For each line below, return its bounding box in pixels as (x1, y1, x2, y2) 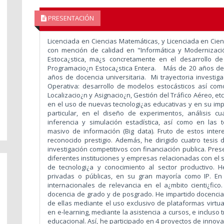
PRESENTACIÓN (46, 13, 94, 22)
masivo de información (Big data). (47, 126, 157, 135)
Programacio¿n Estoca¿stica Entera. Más (47, 63, 176, 72)
